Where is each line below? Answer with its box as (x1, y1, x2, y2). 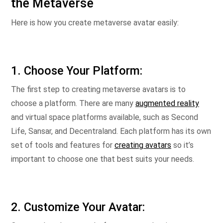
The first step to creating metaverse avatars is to (11, 85, 186, 94)
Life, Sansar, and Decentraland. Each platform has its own (11, 126, 211, 136)
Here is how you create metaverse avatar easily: (11, 18, 179, 27)
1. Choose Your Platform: (11, 64, 142, 78)
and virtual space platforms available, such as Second (11, 112, 198, 122)
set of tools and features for (11, 140, 114, 150)
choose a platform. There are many (11, 99, 135, 108)
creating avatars (114, 140, 171, 150)
